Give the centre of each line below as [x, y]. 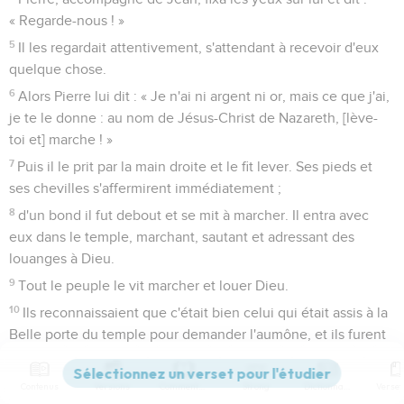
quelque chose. [58, 69]
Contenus [40, 386]
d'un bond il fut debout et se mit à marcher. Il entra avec [194, 215]
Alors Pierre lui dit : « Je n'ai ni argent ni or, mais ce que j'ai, [204, 96]
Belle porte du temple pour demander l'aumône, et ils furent [197, 334]
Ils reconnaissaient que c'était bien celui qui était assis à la [206, 312]
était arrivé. [44, 377]
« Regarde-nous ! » [67, 20]
